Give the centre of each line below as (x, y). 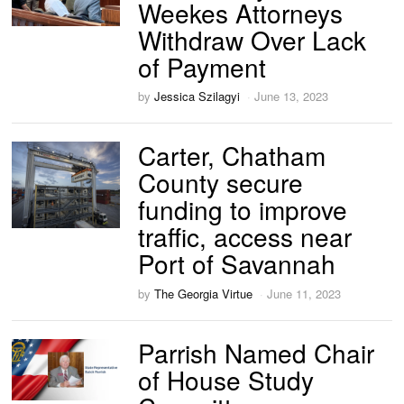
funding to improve (243, 210)
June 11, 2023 (304, 293)
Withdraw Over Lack (252, 39)
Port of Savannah (237, 264)
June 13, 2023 (292, 96)
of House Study (226, 379)
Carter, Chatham (232, 156)
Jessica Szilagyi (197, 96)
